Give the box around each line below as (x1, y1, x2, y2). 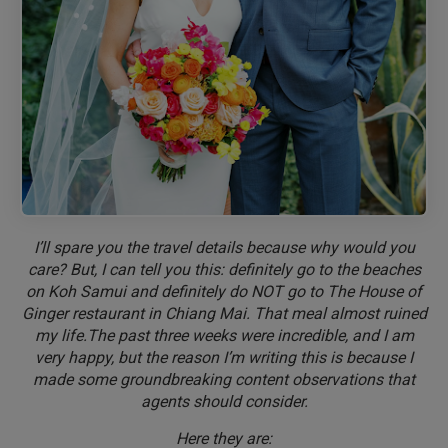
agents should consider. (140, 392, 308, 412)
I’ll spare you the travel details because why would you (33, 238, 415, 258)
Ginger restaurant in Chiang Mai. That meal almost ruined (21, 304, 427, 324)
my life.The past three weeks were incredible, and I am (34, 326, 414, 346)
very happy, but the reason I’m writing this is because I (35, 348, 413, 368)
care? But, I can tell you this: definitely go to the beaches (27, 260, 421, 280)
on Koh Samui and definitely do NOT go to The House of (26, 282, 422, 302)
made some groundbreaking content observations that (33, 370, 415, 390)
